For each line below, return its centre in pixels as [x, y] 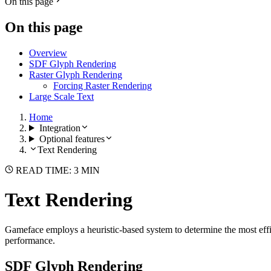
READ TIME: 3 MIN [57, 170]
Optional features [72, 139]
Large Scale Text [61, 96]
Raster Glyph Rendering [76, 74]
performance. [30, 240]
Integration [60, 128]
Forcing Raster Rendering [103, 85]
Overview [48, 53]
